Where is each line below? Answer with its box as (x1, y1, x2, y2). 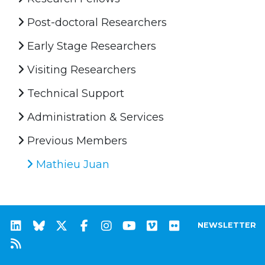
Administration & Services (24, 110, 164, 124)
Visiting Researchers (24, 63, 136, 76)
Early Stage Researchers (24, 39, 156, 53)
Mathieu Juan (33, 157, 109, 171)
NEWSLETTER (198, 220, 256, 230)
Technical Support (24, 86, 124, 100)
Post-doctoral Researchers (24, 15, 167, 29)
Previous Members (24, 134, 127, 147)
